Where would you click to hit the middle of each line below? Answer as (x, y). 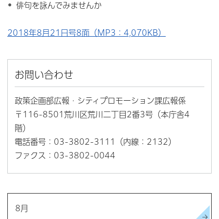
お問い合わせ (44, 75)
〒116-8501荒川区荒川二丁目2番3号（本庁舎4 (102, 115)
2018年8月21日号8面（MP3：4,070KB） (87, 33)
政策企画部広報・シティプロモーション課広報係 (100, 101)
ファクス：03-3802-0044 (65, 156)
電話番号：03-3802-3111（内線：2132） (95, 142)
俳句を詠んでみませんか (59, 6)
